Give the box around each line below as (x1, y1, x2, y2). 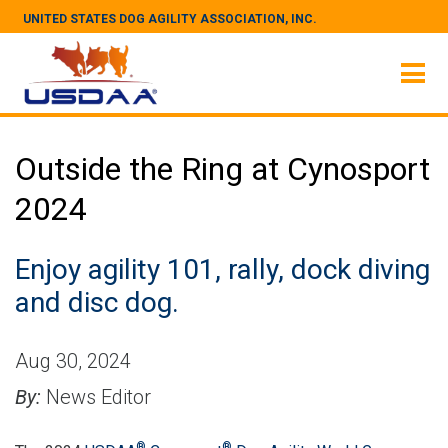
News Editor (41, 385, 151, 409)
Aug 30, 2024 (15, 349, 131, 373)
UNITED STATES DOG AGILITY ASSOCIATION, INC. (23, 12, 317, 26)
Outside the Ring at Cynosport (15, 150, 430, 188)
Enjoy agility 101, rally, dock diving (15, 253, 430, 286)
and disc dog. (15, 286, 179, 319)
